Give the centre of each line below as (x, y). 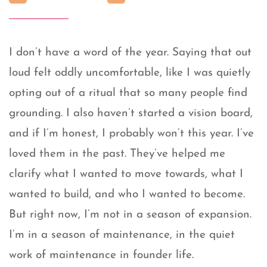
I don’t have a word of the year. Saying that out (130, 53)
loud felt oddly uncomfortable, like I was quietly (130, 73)
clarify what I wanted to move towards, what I (126, 175)
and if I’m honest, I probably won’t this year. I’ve (131, 134)
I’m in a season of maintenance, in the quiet (122, 235)
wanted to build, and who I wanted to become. (127, 195)
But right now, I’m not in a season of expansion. (130, 215)
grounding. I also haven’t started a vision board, (131, 114)
